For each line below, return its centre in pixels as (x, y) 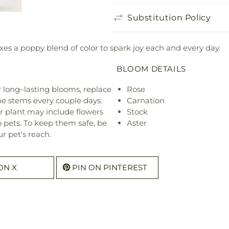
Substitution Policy (169, 17)
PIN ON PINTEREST (110, 168)
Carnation (146, 101)
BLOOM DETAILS (151, 69)
